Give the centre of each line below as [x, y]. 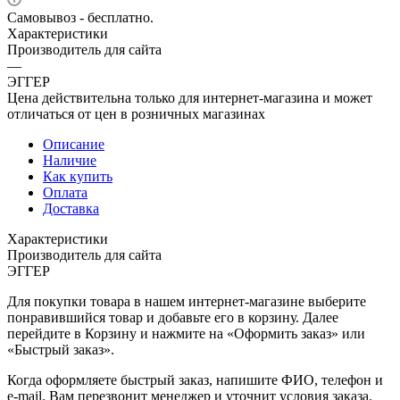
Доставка [71, 208]
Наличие [70, 160]
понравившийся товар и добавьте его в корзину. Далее [173, 317]
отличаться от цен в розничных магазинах [136, 113]
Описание [74, 144]
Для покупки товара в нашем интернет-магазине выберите [187, 301]
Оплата [65, 192]
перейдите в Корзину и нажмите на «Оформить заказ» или [186, 333]
